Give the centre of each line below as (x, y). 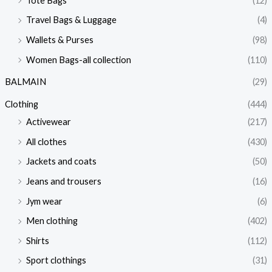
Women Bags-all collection (78, 59)
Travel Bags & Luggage (71, 20)
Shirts (37, 240)
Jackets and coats (61, 161)
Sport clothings (56, 260)
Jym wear (44, 201)
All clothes (46, 141)
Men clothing (52, 221)
